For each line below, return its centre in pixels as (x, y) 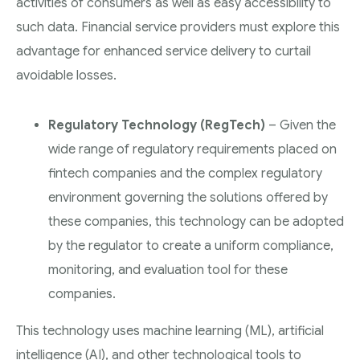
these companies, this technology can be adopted (196, 222)
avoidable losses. (66, 76)
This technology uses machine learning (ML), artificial (170, 331)
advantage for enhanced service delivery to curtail (164, 51)
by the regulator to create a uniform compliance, (191, 246)
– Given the (301, 125)
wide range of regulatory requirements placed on (192, 149)
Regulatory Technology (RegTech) (157, 125)
